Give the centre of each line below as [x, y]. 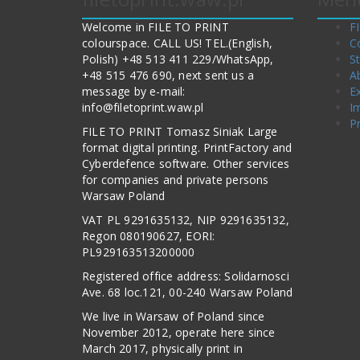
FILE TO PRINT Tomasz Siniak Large [180, 131]
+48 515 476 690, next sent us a [168, 75]
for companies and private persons [176, 180]
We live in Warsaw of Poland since [174, 316]
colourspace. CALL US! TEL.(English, [177, 43]
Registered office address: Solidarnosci [186, 276]
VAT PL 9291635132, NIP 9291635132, [186, 220]
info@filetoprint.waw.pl [143, 107]
